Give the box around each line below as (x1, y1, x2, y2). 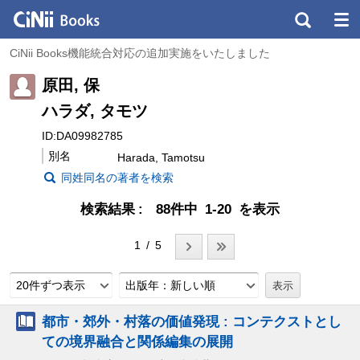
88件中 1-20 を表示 (156, 201, 280, 217)
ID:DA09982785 (42, 129, 123, 142)
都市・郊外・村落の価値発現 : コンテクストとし (42, 313, 342, 329)
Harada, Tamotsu (117, 150, 205, 164)
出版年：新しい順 (125, 278, 215, 292)
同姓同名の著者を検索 (61, 170, 174, 184)
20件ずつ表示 (16, 278, 85, 292)
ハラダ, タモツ (42, 101, 148, 120)
